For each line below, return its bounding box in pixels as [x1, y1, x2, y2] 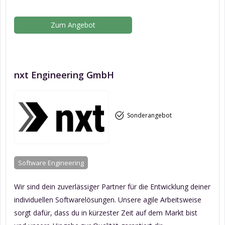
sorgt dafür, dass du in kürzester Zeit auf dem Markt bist [14, 207, 197, 217]
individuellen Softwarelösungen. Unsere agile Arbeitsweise [14, 194, 201, 204]
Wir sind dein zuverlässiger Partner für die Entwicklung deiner [14, 181, 210, 191]
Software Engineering [18, 158, 84, 167]
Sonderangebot [127, 111, 172, 120]
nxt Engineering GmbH [14, 69, 114, 81]
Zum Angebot [51, 20, 96, 30]
